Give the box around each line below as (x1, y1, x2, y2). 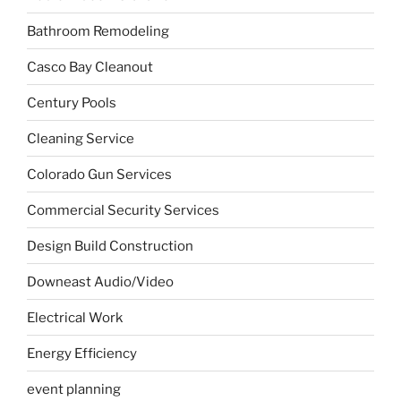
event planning (27, 380, 121, 397)
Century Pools (27, 94, 116, 111)
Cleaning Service (27, 130, 134, 147)
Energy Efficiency (27, 345, 137, 362)
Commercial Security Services (27, 201, 219, 218)
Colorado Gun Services (27, 166, 172, 183)
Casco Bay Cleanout (27, 58, 153, 75)
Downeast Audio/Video (27, 273, 174, 290)
